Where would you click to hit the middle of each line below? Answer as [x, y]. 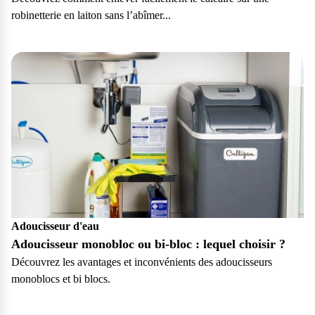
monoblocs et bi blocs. [61, 279]
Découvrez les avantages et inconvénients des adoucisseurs [142, 262]
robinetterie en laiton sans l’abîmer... [91, 15]
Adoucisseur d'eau [55, 226]
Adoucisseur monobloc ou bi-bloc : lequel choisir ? [148, 244]
